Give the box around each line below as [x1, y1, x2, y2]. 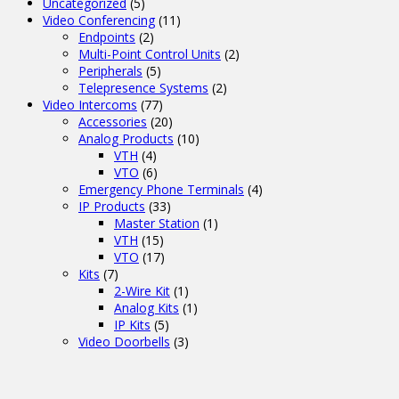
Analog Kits [114, 298, 179, 316]
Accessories [78, 112, 147, 130]
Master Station [114, 214, 199, 232]
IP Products [78, 197, 145, 215]
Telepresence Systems [78, 78, 208, 96]
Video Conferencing [43, 11, 155, 28]
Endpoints [78, 28, 135, 45]
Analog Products [78, 129, 174, 147]
